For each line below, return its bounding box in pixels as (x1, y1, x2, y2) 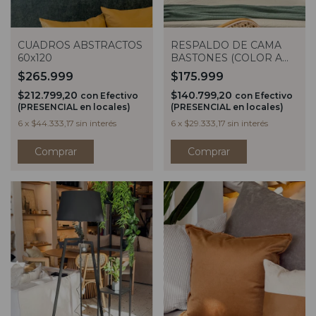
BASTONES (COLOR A (170, 51, 282, 64)
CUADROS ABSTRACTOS (18, 38, 142, 51)
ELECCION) (170, 63, 229, 77)
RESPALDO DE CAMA (170, 38, 281, 51)
